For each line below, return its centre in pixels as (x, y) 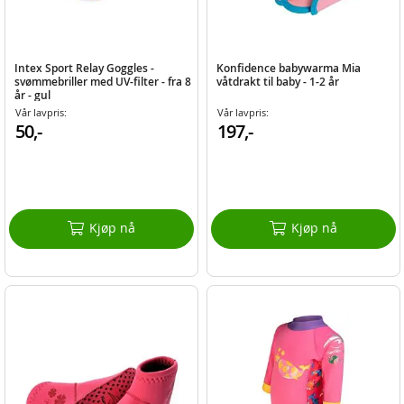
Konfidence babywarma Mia (288, 69)
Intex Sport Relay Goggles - (85, 69)
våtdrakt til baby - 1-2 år (277, 82)
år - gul (33, 96)
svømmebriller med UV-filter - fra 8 (103, 82)
